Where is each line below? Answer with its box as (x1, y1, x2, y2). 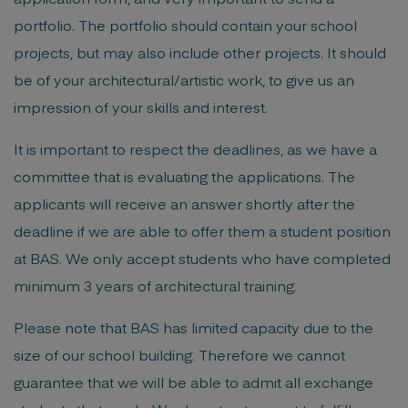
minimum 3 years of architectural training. (14, 275, 297, 295)
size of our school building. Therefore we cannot (14, 344, 345, 364)
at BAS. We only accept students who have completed (14, 248, 391, 268)
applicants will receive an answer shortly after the (14, 193, 355, 213)
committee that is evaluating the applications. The (14, 166, 355, 186)
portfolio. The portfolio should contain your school (14, 15, 357, 35)
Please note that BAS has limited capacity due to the (14, 317, 373, 337)
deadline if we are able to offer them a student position (14, 220, 391, 240)
